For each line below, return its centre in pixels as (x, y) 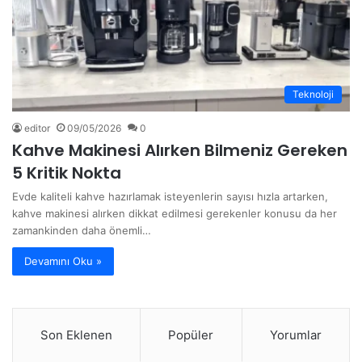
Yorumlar (295, 335)
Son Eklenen (77, 335)
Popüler (191, 335)
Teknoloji (313, 95)
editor (37, 128)
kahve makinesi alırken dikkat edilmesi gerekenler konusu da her (175, 214)
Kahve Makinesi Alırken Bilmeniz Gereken (180, 151)
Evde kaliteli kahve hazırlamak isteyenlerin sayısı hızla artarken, (170, 197)
